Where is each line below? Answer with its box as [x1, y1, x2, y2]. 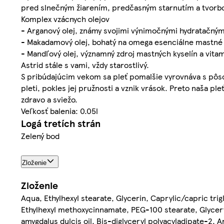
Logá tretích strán [21, 116, 100, 130]
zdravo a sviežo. [21, 93, 77, 105]
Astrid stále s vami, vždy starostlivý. [21, 58, 149, 70]
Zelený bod [21, 129, 59, 141]
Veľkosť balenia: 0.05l [21, 104, 98, 116]
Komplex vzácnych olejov [21, 12, 109, 24]
